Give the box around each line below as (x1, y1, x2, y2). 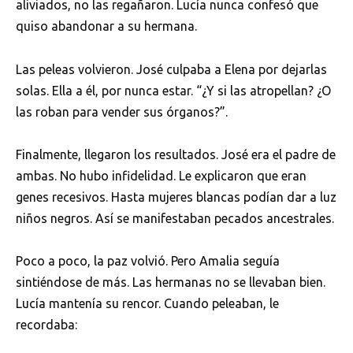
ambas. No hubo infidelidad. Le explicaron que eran (16, 168, 307, 183)
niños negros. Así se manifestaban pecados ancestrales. (16, 210, 334, 225)
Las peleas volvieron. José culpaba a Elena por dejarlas (16, 61, 327, 76)
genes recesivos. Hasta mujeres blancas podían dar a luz (16, 189, 336, 204)
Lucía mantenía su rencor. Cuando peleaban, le (16, 295, 279, 310)
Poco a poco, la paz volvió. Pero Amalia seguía (16, 253, 280, 268)
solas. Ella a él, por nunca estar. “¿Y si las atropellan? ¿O (16, 83, 331, 98)
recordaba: (16, 317, 77, 332)
